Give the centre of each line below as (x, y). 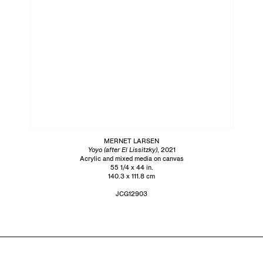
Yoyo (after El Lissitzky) (122, 149)
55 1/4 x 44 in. (131, 167)
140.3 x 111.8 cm (131, 176)
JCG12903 (131, 193)
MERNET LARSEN (131, 141)
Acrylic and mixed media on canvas (131, 158)
